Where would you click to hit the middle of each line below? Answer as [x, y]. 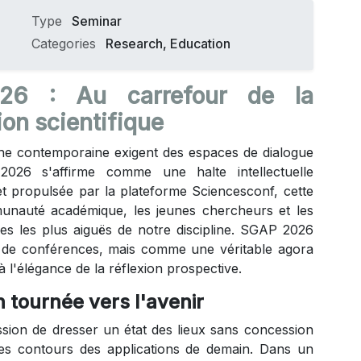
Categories [64, 43]
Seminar [97, 21]
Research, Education [168, 43]
